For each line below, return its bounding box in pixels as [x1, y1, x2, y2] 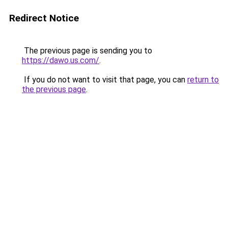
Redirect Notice [9, 12, 79, 24]
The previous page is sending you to [22, 46, 152, 55]
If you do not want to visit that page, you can [22, 75, 187, 84]
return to [187, 75, 219, 84]
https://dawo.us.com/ [22, 55, 99, 65]
